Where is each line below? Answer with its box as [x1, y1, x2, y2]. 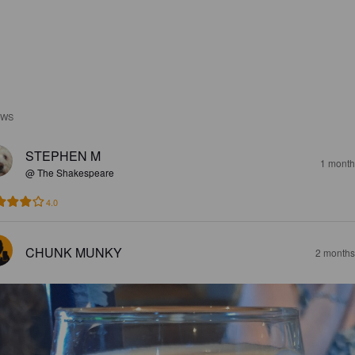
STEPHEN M [25, 147, 101, 165]
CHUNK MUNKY [25, 243, 122, 261]
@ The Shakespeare [25, 166, 114, 179]
